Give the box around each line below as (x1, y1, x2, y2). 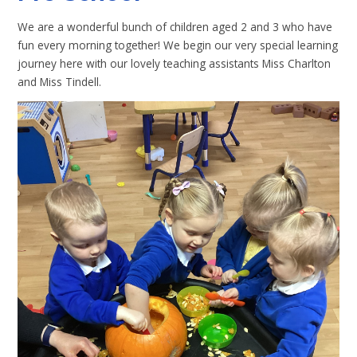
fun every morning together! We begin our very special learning (18, 37, 339, 53)
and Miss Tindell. (18, 73, 105, 89)
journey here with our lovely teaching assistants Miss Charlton (18, 55, 331, 71)
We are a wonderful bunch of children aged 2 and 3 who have (18, 18, 333, 34)
